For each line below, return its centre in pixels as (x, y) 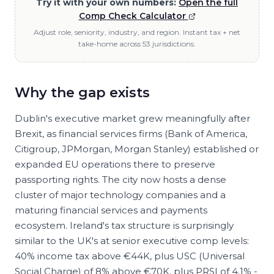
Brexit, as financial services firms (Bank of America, (131, 134)
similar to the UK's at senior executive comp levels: (132, 241)
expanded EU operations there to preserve (115, 164)
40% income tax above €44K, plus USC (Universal (130, 256)
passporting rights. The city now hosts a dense (120, 180)
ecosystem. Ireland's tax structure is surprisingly (124, 225)
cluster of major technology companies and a (120, 195)
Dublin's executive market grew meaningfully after (132, 118)
